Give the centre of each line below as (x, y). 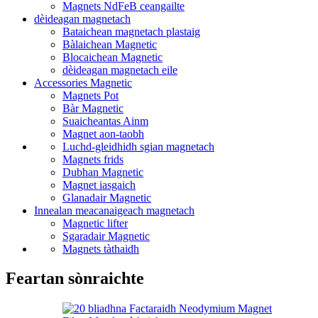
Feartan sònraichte (75, 279)
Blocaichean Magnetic (113, 57)
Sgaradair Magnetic (106, 236)
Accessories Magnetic (83, 82)
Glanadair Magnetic (107, 197)
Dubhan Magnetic (103, 172)
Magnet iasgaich (99, 185)
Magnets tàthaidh (101, 248)
